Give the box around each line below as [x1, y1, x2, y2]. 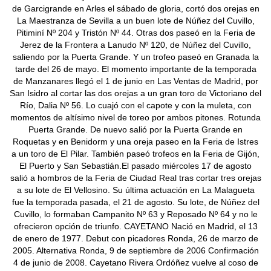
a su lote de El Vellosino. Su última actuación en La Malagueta [16, 184, 255, 195]
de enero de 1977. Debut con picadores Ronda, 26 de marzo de [13, 233, 258, 243]
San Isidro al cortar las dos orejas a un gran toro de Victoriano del [10, 88, 261, 98]
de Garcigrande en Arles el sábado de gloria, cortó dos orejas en [11, 3, 260, 13]
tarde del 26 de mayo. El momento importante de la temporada [15, 64, 256, 74]
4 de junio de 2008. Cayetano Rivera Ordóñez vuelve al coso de [13, 257, 258, 267]
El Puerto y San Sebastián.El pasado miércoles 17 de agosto [19, 160, 252, 171]
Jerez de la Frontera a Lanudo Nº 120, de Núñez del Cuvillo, [20, 39, 251, 50]
